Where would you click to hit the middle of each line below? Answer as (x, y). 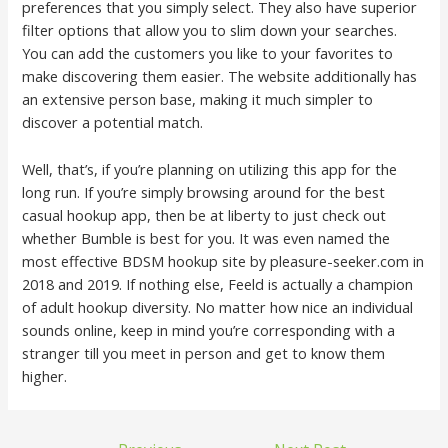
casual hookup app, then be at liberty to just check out (204, 214)
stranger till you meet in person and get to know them (204, 352)
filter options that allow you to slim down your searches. (210, 30)
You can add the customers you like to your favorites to (208, 53)
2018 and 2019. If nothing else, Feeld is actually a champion (218, 283)
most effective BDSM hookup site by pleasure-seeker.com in (223, 260)
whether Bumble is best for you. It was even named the (206, 237)
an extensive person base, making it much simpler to (198, 99)
